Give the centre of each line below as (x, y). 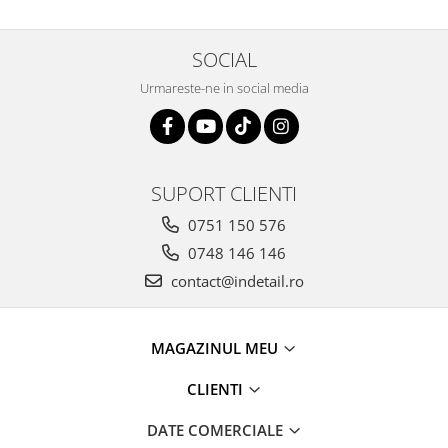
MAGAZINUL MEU (216, 348)
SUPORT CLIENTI (224, 193)
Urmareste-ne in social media (224, 88)
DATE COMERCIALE (216, 430)
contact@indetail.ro (235, 281)
